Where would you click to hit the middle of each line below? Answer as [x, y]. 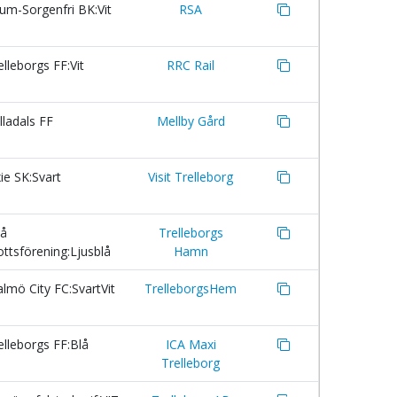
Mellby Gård [191, 121]
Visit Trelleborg [191, 177]
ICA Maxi [191, 344]
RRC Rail [191, 65]
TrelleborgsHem [191, 288]
